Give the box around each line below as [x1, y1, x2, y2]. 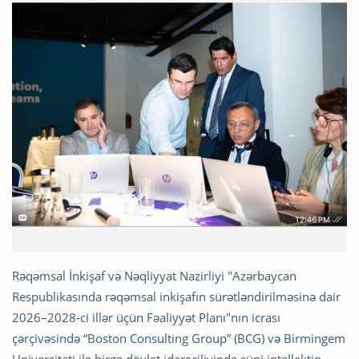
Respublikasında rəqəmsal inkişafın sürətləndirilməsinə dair [12, 288, 341, 305]
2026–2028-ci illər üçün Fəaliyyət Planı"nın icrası [12, 309, 280, 325]
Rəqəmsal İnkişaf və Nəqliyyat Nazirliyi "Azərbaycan [12, 267, 296, 284]
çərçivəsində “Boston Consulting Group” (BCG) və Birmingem [12, 329, 345, 346]
